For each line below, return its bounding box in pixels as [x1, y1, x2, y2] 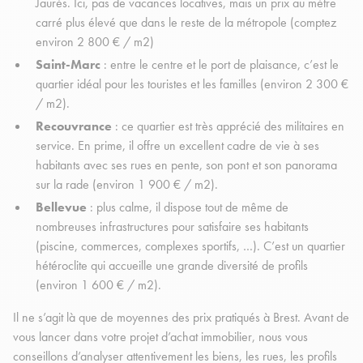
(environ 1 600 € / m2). [36, 276, 164, 294]
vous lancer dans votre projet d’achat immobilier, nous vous [13, 328, 308, 346]
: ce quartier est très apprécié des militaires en [112, 117, 344, 135]
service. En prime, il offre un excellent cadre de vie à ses [36, 137, 319, 155]
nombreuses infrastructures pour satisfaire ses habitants [36, 218, 309, 236]
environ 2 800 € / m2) [36, 33, 154, 51]
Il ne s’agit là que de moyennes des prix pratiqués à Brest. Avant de [13, 309, 349, 327]
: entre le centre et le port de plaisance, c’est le [104, 56, 339, 74]
